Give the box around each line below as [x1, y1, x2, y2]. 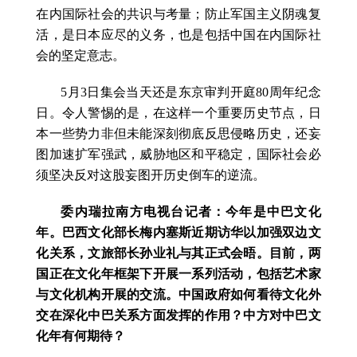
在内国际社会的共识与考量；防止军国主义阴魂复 [36, 6, 321, 21]
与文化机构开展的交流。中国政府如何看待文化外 [36, 287, 321, 301]
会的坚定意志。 [36, 48, 126, 62]
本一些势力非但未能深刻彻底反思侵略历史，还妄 [36, 126, 321, 140]
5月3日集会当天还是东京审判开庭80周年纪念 [61, 84, 321, 99]
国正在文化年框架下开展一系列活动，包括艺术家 [36, 266, 321, 280]
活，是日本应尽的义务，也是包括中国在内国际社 [36, 27, 321, 41]
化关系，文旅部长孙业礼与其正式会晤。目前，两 [36, 245, 321, 260]
